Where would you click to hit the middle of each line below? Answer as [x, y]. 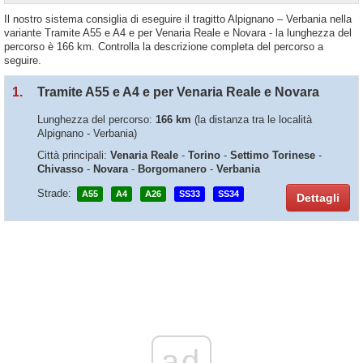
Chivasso [60, 169]
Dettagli [318, 198]
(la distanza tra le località [253, 120]
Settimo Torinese [273, 155]
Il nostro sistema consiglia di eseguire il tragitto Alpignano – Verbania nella [178, 19]
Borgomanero [172, 169]
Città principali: [74, 155]
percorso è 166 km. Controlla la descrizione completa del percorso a [164, 47]
